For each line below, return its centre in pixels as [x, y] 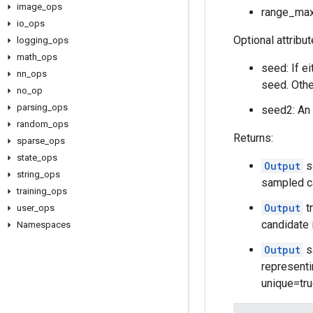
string [28, 174]
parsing [32, 107]
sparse [31, 141]
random [32, 124]
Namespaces [44, 225]
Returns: [253, 138]
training [32, 191]
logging [32, 40]
